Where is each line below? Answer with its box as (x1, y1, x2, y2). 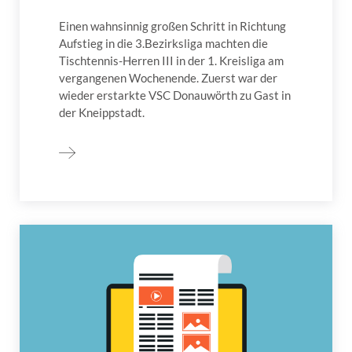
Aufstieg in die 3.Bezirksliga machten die (59, 36, 268, 51)
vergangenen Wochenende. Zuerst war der (59, 71, 277, 86)
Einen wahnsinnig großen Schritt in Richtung (59, 19, 286, 34)
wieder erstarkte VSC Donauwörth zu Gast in (59, 88, 291, 103)
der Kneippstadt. (59, 105, 145, 120)
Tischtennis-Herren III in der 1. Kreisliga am (59, 53, 284, 68)
